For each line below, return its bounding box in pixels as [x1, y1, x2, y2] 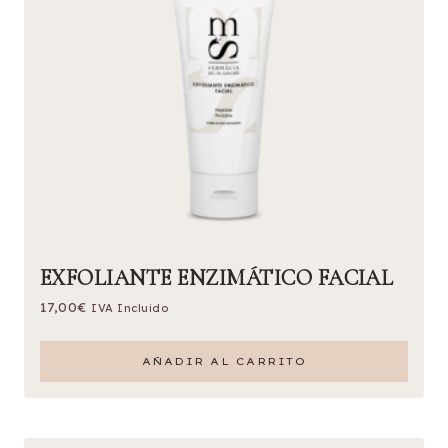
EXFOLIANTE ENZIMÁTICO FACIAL [40, 264, 394, 291]
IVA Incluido [91, 300, 169, 315]
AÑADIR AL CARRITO [141, 354, 307, 368]
